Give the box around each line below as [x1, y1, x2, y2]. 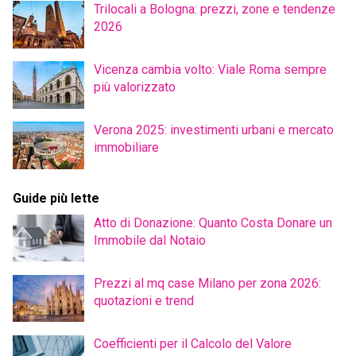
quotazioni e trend [94, 292, 194, 308]
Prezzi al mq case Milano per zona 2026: [94, 275, 321, 291]
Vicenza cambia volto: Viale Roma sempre [94, 61, 327, 77]
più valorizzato [94, 79, 176, 95]
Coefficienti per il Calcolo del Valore [94, 335, 292, 351]
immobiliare [94, 139, 159, 155]
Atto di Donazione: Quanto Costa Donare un [94, 215, 332, 230]
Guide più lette [13, 190, 99, 206]
